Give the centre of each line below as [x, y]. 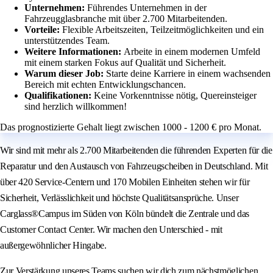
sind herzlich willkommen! [76, 107]
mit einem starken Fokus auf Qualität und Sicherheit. [125, 63]
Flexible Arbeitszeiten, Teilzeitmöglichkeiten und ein [163, 30]
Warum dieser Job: [65, 74]
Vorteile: [43, 30]
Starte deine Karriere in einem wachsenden [188, 74]
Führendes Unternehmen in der [147, 8]
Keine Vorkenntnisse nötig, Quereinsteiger [175, 96]
